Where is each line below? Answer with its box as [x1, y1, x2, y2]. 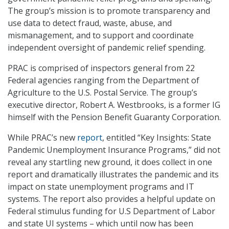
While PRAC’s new [8, 132, 77, 144]
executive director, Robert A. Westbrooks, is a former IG [8, 99, 220, 111]
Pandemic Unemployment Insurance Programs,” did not [8, 144, 220, 156]
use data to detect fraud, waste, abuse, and [8, 17, 172, 29]
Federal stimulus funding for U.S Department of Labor [8, 205, 215, 217]
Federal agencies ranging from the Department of [8, 75, 199, 86]
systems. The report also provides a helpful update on [8, 193, 215, 205]
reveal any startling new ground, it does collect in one [8, 156, 212, 168]
